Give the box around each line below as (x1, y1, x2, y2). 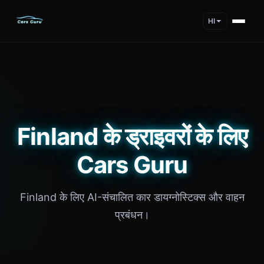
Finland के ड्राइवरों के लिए (16, 122, 247, 151)
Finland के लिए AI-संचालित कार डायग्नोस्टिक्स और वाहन (19, 191, 245, 203)
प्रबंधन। (114, 209, 150, 221)
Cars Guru (76, 150, 188, 179)
